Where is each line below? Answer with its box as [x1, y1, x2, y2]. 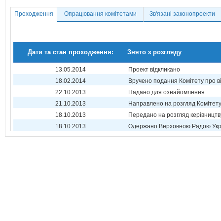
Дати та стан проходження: [27, 48, 113, 56]
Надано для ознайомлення [128, 89, 205, 96]
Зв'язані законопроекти [149, 10, 215, 17]
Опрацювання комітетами [64, 10, 137, 17]
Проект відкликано [128, 66, 180, 73]
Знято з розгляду [127, 48, 182, 56]
